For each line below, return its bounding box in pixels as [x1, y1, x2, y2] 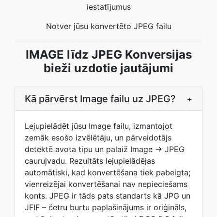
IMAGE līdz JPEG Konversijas [25, 47, 192, 62]
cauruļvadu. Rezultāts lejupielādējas [25, 156, 155, 166]
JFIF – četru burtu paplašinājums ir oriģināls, [25, 202, 186, 212]
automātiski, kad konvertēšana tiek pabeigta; [25, 168, 190, 177]
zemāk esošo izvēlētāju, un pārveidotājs [25, 133, 171, 142]
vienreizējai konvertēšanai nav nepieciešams [25, 179, 187, 189]
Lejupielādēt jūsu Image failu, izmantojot [25, 121, 172, 131]
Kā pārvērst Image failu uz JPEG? [25, 93, 176, 105]
